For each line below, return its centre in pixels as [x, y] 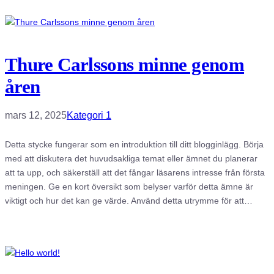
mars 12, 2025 [36, 115]
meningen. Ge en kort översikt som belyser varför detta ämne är [129, 186]
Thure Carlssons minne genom [125, 64]
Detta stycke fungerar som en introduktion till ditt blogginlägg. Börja [134, 144]
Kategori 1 [89, 115]
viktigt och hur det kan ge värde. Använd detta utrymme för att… [129, 200]
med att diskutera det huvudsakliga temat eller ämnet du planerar [131, 158]
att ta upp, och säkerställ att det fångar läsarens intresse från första [135, 172]
